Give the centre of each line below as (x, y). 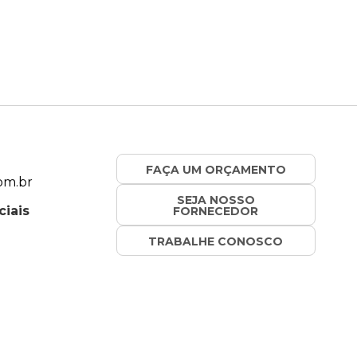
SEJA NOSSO (216, 200)
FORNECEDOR (216, 211)
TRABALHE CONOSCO (216, 241)
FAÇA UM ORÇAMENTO (216, 169)
